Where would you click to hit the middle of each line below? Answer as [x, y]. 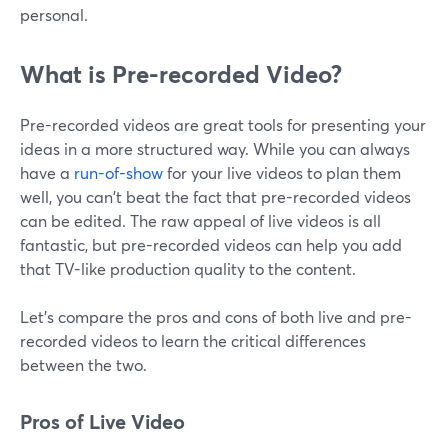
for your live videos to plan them [282, 173]
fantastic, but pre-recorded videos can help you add [211, 245]
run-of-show [118, 173]
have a [47, 173]
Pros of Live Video [102, 422]
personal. [54, 15]
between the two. [83, 365]
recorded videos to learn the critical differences [193, 341]
